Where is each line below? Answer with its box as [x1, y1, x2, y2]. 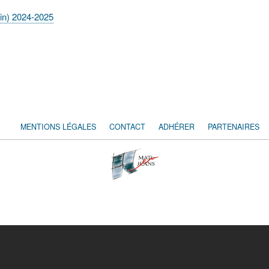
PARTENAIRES [208, 121, 259, 132]
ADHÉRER [159, 121, 195, 132]
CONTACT [109, 121, 145, 132]
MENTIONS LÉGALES [20, 121, 96, 132]
